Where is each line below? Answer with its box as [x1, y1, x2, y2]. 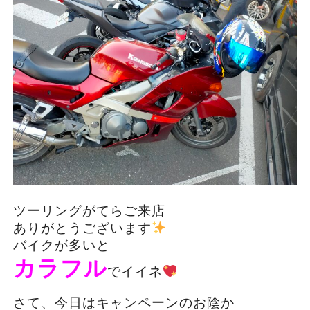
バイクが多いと [12, 237, 110, 253]
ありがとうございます [12, 220, 152, 235]
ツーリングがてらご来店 [12, 203, 165, 218]
